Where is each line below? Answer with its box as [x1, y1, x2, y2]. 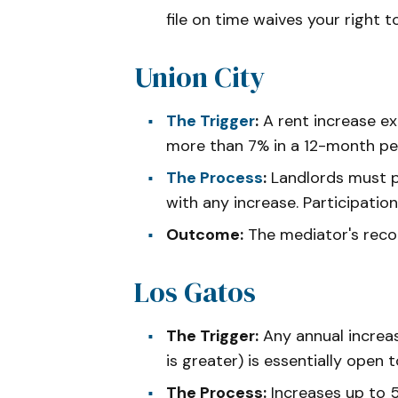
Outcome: [166, 223, 243, 245]
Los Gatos [134, 272, 256, 312]
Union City [134, 57, 265, 97]
